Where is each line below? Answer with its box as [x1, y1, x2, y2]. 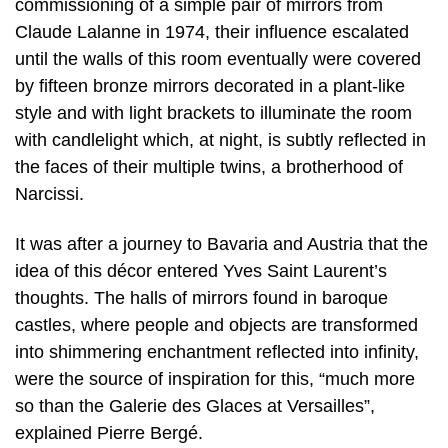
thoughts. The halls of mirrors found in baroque [15, 287, 388, 308]
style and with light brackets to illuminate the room [15, 103, 412, 124]
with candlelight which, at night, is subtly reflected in [15, 130, 426, 151]
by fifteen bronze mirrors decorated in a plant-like [15, 76, 405, 97]
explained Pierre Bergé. [15, 422, 203, 443]
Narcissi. [15, 184, 84, 205]
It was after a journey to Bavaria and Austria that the [15, 233, 428, 254]
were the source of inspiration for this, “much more [15, 368, 415, 389]
